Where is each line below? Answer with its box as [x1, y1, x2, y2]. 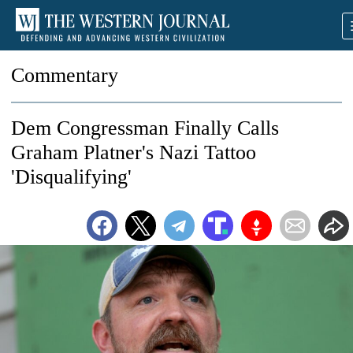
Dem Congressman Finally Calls [11, 117, 279, 139]
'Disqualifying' [11, 165, 132, 188]
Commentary [11, 64, 118, 87]
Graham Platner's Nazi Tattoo [11, 141, 256, 164]
